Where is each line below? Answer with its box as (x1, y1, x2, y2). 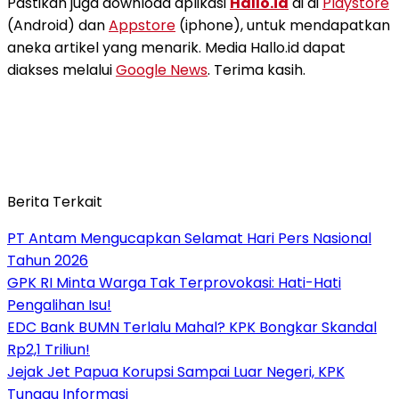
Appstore (109, 14, 175, 36)
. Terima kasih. (208, 59, 305, 80)
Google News (116, 59, 208, 80)
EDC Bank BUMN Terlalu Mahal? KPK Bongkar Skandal (7, 316, 377, 338)
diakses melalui (7, 59, 116, 80)
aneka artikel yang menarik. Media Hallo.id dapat (7, 37, 346, 58)
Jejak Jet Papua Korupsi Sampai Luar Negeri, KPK (7, 361, 345, 382)
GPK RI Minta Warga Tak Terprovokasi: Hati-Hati (7, 272, 341, 293)
